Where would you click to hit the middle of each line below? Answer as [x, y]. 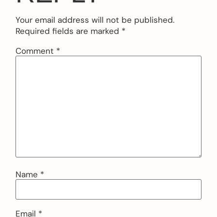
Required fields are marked [69, 31]
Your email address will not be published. [95, 20]
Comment [36, 51]
